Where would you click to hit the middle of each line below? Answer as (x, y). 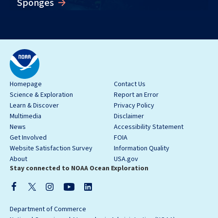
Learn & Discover (34, 105)
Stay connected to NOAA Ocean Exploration (79, 168)
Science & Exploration (41, 95)
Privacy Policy (134, 105)
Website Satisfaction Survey (51, 148)
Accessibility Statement (149, 127)
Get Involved (28, 137)
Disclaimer (129, 116)
